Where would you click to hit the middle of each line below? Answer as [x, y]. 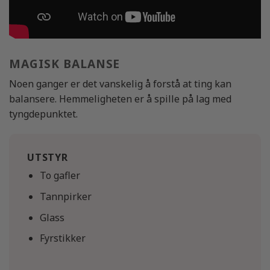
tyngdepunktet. [43, 114]
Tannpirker [65, 197]
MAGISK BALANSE [65, 64]
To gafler [60, 176]
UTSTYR [48, 158]
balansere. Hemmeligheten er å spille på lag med [120, 99]
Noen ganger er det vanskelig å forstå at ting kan [120, 83]
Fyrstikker [62, 238]
